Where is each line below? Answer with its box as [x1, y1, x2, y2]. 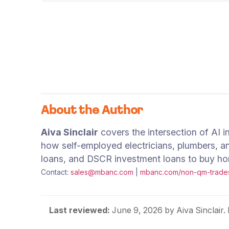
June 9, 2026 [111, 205, 163, 215]
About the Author [41, 104, 144, 117]
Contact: [41, 167, 71, 176]
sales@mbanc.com [71, 167, 133, 176]
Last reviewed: [49, 205, 110, 215]
